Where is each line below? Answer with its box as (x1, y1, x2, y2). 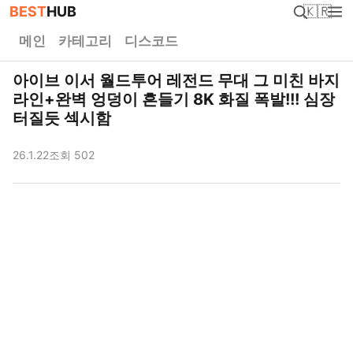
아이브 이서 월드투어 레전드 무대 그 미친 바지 (13, 71, 340, 90)
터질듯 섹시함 (13, 109, 111, 128)
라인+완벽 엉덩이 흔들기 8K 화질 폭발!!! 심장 (13, 90, 335, 109)
